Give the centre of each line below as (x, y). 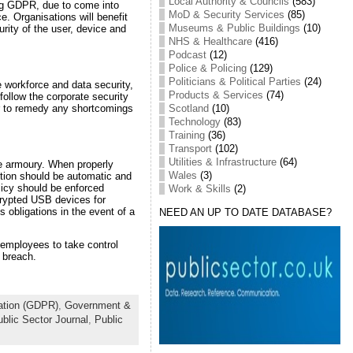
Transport (190, 148)
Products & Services (216, 95)
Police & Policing (207, 68)
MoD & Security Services (226, 14)
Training (186, 135)
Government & (97, 305)
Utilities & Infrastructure (222, 162)
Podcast (187, 54)
